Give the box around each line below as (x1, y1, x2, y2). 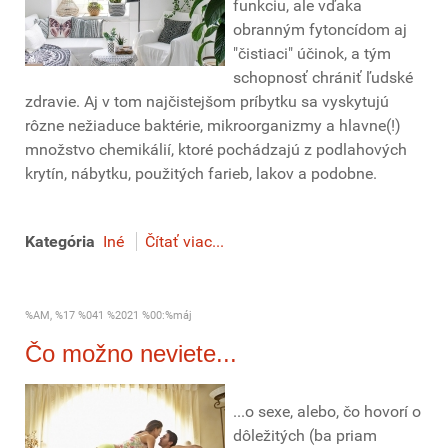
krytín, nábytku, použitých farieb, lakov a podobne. (25, 164, 377, 183)
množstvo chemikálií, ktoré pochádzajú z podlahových (25, 140, 407, 159)
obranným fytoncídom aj (233, 20, 407, 39)
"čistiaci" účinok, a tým (233, 44, 391, 63)
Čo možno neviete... (25, 340, 237, 367)
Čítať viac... (145, 232, 224, 251)
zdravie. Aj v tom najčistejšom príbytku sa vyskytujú (25, 92, 389, 111)
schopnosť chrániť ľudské (233, 68, 413, 87)
